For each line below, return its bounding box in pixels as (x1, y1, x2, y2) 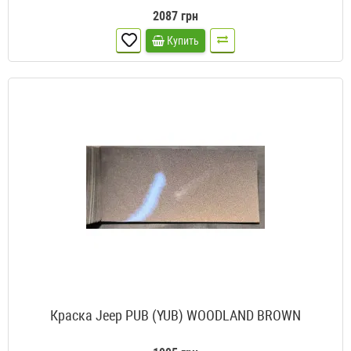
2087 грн (153, 9, 198, 24)
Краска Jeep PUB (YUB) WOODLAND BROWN (50, 307, 301, 324)
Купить (167, 34, 199, 48)
